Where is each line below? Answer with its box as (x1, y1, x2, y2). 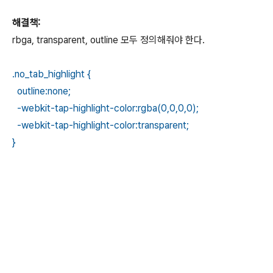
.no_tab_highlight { (12, 68, 91, 80)
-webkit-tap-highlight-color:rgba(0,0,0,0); (12, 102, 199, 114)
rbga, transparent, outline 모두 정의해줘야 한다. (12, 34, 205, 46)
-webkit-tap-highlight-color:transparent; (12, 119, 189, 131)
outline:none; (12, 85, 71, 97)
